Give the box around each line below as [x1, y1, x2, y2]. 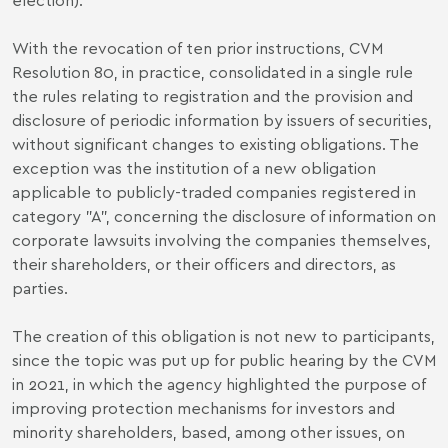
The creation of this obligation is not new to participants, [12, 325, 435, 346]
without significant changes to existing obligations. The [12, 133, 419, 154]
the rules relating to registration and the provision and [12, 85, 413, 106]
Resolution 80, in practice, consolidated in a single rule [12, 61, 413, 82]
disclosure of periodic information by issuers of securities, [12, 109, 432, 130]
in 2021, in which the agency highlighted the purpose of [12, 373, 426, 394]
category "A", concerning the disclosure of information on [12, 205, 436, 226]
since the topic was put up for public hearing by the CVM [12, 349, 436, 370]
